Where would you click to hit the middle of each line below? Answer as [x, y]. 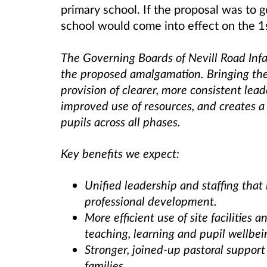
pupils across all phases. [121, 121]
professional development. [151, 201]
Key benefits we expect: [120, 153]
